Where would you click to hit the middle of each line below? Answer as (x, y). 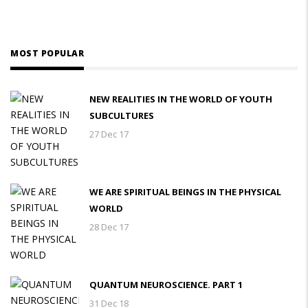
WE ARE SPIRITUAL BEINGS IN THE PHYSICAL (185, 192)
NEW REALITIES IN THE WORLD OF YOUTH (181, 99)
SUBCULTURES (122, 115)
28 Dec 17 (109, 227)
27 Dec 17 (109, 134)
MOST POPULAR (47, 53)
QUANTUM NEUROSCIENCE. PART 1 (166, 285)
